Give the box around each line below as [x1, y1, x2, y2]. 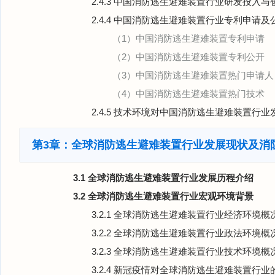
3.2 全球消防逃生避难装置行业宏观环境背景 [73, 191, 254, 201]
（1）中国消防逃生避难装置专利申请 [112, 33, 265, 44]
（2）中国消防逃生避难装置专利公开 [112, 52, 265, 62]
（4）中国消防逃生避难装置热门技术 [112, 88, 265, 99]
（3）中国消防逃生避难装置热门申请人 [112, 70, 274, 80]
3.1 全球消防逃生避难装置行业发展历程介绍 [73, 172, 254, 183]
